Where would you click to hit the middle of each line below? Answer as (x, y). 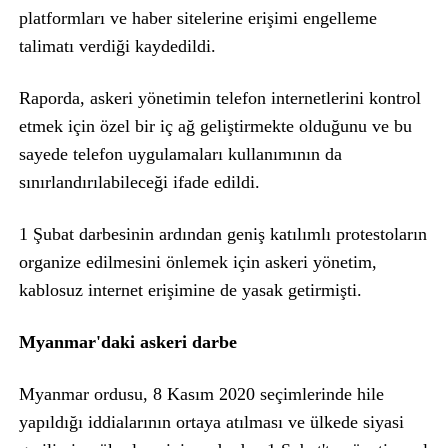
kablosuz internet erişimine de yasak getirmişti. (190, 290)
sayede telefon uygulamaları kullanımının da (180, 154)
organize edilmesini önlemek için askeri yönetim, (197, 262)
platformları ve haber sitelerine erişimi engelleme (197, 18)
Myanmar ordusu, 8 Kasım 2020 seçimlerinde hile (201, 394)
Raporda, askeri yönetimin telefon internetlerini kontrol (219, 98)
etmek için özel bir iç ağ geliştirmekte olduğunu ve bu (215, 126)
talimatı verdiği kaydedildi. (117, 46)
